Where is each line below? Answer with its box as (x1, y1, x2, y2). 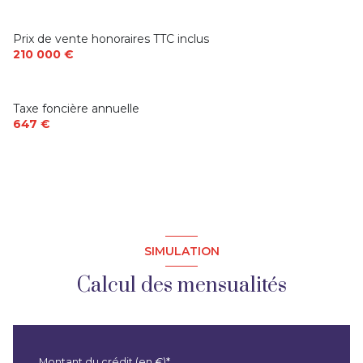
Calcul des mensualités (76, 273, 287, 300)
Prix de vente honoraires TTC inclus (13, 31, 209, 46)
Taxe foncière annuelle (13, 100, 139, 116)
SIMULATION (143, 243, 220, 258)
